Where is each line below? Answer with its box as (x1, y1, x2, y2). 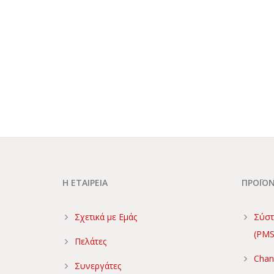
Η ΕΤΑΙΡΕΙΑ (62, 177, 108, 188)
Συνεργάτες (75, 260, 121, 272)
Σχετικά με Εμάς (75, 211, 137, 223)
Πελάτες (75, 235, 106, 247)
